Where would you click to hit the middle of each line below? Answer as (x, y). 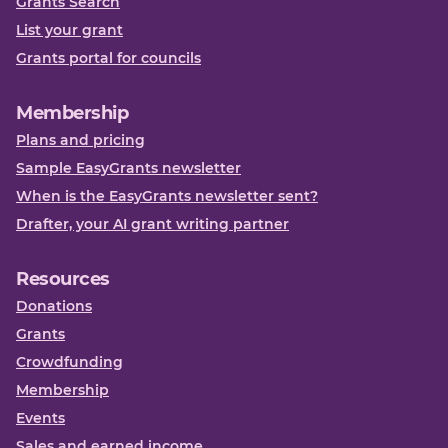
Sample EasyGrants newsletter (128, 167)
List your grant (69, 29)
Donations (54, 305)
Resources (63, 278)
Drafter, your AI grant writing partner (152, 223)
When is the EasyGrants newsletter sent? (167, 195)
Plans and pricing (80, 139)
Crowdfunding (69, 361)
